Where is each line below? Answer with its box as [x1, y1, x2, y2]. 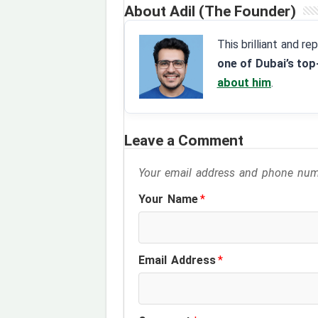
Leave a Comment [124, 132, 243, 150]
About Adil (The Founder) [124, 3, 296, 21]
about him [216, 76, 271, 90]
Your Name [138, 192, 202, 207]
